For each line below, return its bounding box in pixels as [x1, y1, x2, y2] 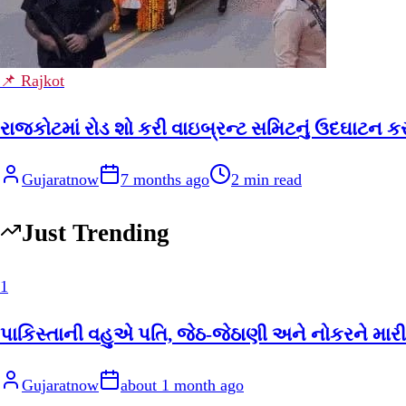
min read [239, 170, 302, 188]
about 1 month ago [121, 375, 244, 394]
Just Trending [22, 219, 169, 247]
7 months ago [121, 170, 209, 188]
